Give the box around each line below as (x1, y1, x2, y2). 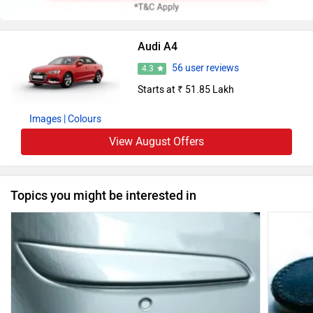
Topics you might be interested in (10, 187, 196, 203)
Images (29, 112, 61, 125)
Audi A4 (137, 40, 177, 54)
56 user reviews (171, 62, 239, 75)
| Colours (63, 112, 101, 125)
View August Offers (109, 134, 204, 148)
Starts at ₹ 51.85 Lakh (137, 84, 234, 96)
